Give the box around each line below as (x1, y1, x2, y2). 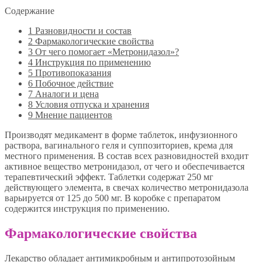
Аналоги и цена (33, 88, 99, 99)
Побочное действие (33, 78, 113, 88)
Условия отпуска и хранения (33, 99, 149, 109)
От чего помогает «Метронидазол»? (33, 46, 179, 57)
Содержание (5, 5, 54, 16)
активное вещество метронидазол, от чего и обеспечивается (5, 161, 244, 171)
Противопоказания (33, 67, 111, 78)
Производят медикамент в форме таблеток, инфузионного (5, 129, 237, 140)
